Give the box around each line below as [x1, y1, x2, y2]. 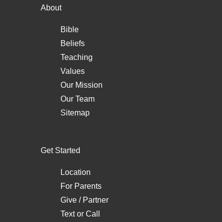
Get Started [41, 146, 80, 155]
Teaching [60, 53, 93, 62]
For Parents [60, 182, 102, 191]
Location [60, 168, 91, 177]
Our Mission [60, 81, 103, 90]
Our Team [60, 95, 95, 104]
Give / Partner [60, 196, 109, 205]
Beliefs [60, 39, 85, 48]
